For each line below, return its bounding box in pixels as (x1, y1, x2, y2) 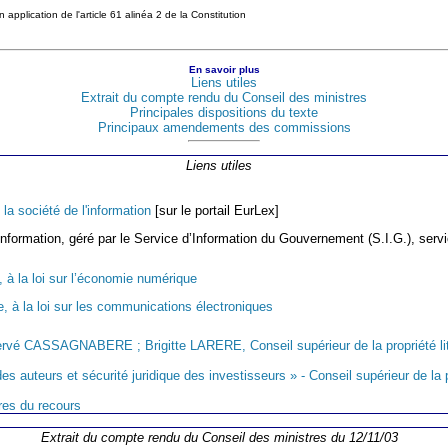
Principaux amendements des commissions (97, 119, 351, 135)
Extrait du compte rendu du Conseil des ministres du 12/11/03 (40, 430, 398, 446)
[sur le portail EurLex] (151, 203, 279, 219)
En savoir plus (188, 63, 260, 75)
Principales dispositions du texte (130, 104, 318, 120)
